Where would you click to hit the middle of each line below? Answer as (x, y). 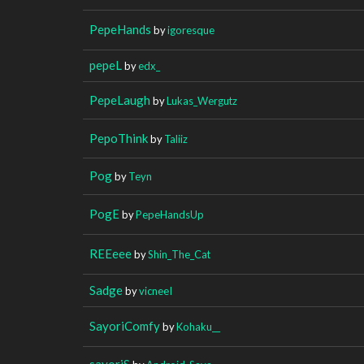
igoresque (191, 30)
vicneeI (156, 290)
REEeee (110, 253)
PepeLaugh (120, 100)
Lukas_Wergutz (202, 100)
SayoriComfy (125, 325)
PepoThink (119, 138)
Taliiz (176, 139)
